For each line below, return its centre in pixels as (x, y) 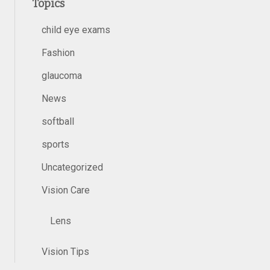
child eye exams (76, 30)
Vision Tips (65, 252)
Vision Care (66, 190)
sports (55, 144)
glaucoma (62, 76)
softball (58, 121)
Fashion (58, 53)
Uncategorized (72, 167)
